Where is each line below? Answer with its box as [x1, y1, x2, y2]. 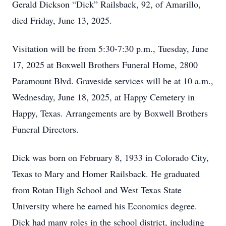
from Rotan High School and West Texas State [12, 184, 182, 196]
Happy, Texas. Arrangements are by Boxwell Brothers [12, 107, 208, 119]
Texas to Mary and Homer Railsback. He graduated [12, 167, 200, 180]
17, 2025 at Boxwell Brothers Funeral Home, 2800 [12, 59, 198, 71]
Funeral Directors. [12, 123, 79, 135]
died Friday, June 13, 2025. [12, 14, 112, 26]
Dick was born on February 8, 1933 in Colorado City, [12, 151, 209, 163]
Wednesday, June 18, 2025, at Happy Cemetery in [12, 91, 195, 103]
